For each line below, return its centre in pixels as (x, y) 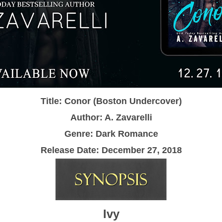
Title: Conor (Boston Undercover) (111, 101)
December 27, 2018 (140, 150)
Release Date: (70, 150)
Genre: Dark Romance (111, 134)
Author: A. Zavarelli (111, 117)
